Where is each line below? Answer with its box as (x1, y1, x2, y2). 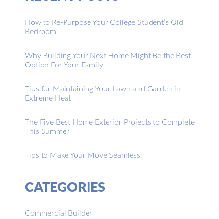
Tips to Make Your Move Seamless (25, 149, 140, 160)
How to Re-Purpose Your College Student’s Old (25, 16, 183, 27)
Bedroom (25, 25, 56, 37)
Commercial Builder (25, 207, 92, 218)
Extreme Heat (25, 92, 71, 103)
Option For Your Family (25, 59, 103, 70)
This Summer (25, 125, 69, 136)
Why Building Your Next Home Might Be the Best (25, 49, 191, 61)
